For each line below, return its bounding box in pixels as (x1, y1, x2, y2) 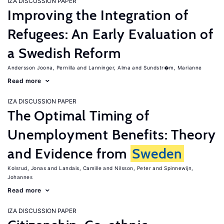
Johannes (7, 174, 32, 180)
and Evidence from (7, 145, 131, 162)
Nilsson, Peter (114, 165, 151, 171)
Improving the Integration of (7, 6, 188, 23)
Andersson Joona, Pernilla (7, 64, 75, 70)
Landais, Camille (59, 165, 101, 171)
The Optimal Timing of (7, 107, 149, 124)
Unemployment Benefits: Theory (7, 126, 216, 143)
